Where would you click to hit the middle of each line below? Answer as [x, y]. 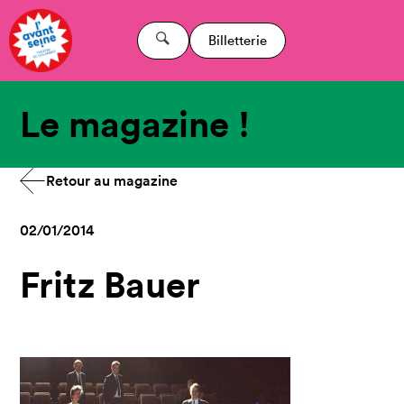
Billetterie [237, 40]
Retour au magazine [112, 181]
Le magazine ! [135, 124]
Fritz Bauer [110, 285]
